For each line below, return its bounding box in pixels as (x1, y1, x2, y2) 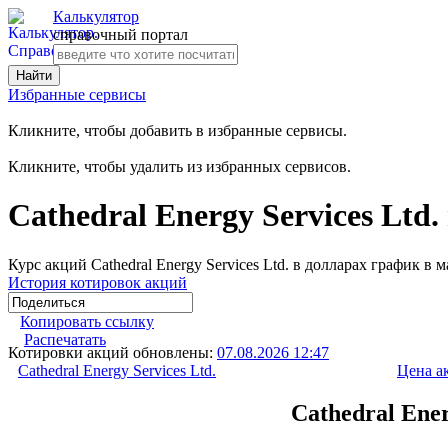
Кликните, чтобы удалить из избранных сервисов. (8, 158, 351, 175)
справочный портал (53, 26, 188, 43)
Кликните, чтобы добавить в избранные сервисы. (8, 122, 347, 139)
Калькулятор (53, 8, 139, 25)
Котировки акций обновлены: (8, 343, 217, 361)
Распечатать (24, 330, 106, 348)
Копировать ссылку (20, 312, 154, 330)
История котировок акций (8, 273, 187, 291)
